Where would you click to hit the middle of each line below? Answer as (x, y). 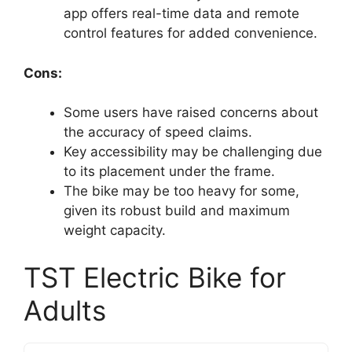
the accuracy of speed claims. (158, 132)
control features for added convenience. (191, 33)
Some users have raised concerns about (191, 113)
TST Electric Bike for (155, 277)
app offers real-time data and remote (181, 14)
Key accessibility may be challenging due (193, 152)
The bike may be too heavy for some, (181, 191)
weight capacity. (115, 231)
